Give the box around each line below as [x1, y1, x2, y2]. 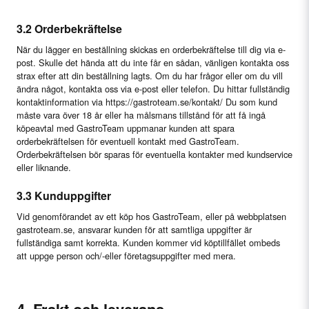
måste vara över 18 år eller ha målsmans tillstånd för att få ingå [17, 108, 266, 121]
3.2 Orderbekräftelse [17, 21, 122, 37]
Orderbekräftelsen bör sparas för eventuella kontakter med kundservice [17, 148, 292, 161]
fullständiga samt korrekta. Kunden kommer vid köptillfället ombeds [17, 236, 280, 249]
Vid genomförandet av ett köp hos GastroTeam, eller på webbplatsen [17, 210, 286, 223]
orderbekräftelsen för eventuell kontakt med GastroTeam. [17, 134, 239, 148]
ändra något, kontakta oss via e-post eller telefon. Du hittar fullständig [17, 82, 290, 95]
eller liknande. [17, 161, 71, 174]
